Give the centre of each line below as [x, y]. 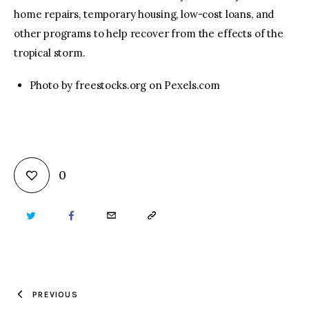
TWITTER [47, 216]
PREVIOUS [55, 294]
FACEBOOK [94, 216]
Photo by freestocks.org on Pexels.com [124, 86]
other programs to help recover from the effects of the [149, 33]
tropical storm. [50, 52]
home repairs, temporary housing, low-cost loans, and [144, 14]
